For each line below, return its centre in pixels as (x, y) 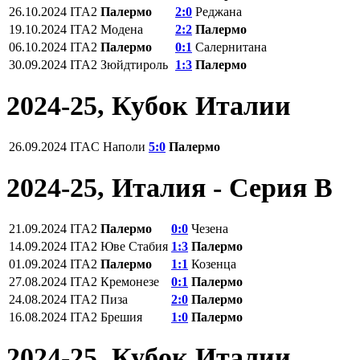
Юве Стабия (134, 246)
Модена (122, 29)
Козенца (214, 264)
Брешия (121, 317)
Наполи (124, 146)
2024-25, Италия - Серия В (170, 187)
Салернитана (231, 47)
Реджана (219, 11)
